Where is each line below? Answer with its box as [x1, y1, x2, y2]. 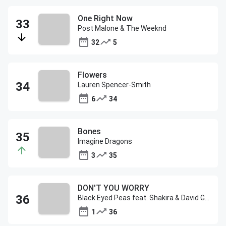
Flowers [78, 70, 107, 80]
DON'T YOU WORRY [78, 183, 149, 193]
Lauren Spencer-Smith [78, 81, 151, 89]
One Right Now [78, 14, 133, 23]
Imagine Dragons [78, 137, 132, 145]
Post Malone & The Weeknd [78, 24, 166, 32]
